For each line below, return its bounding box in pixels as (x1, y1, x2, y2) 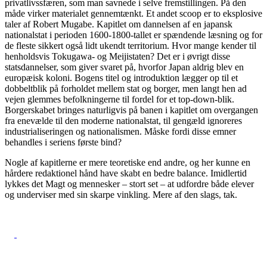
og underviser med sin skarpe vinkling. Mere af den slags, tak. (5, 189, 237, 200)
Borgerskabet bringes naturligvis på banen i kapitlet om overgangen (5, 104, 258, 115)
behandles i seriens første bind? (5, 136, 122, 147)
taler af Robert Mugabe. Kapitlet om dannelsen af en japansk (5, 18, 232, 29)
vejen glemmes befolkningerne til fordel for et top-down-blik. (5, 94, 234, 104)
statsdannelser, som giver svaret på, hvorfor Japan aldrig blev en (5, 61, 244, 72)
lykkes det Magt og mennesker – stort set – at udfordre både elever (5, 178, 254, 189)
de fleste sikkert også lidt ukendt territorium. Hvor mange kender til (5, 40, 256, 51)
